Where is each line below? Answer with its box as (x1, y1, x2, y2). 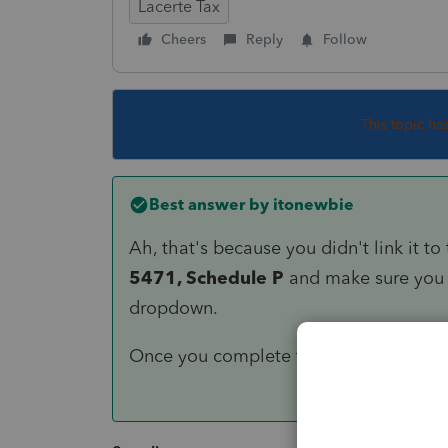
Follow (323, 30, 367, 48)
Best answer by (149, 194, 269, 214)
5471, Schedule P (129, 266, 284, 289)
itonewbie (269, 194, 354, 214)
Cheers (161, 30, 206, 48)
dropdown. (129, 296, 218, 319)
